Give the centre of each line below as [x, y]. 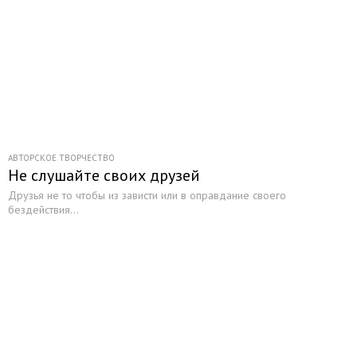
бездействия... [43, 210]
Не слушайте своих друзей [104, 175]
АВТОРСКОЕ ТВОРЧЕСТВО [61, 158]
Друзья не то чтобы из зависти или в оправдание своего [147, 195]
